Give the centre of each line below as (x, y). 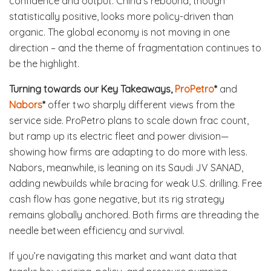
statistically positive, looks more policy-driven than (121, 16)
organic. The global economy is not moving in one (119, 32)
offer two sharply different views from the (141, 104)
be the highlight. (44, 63)
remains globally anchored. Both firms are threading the (134, 214)
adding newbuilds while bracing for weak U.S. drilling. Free (135, 183)
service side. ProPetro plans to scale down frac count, (129, 120)
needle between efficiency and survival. (97, 230)
